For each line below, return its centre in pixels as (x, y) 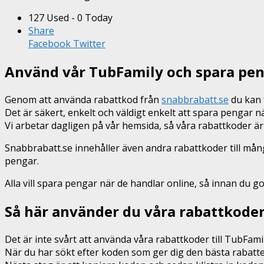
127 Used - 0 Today (70, 18)
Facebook (49, 44)
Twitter (88, 44)
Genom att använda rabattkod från (83, 99)
